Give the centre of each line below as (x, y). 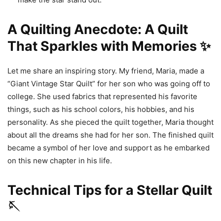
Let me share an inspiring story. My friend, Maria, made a (106, 71)
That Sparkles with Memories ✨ (109, 46)
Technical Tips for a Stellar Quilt (110, 190)
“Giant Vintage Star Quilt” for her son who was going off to (109, 84)
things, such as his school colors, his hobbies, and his (101, 109)
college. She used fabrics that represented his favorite (102, 96)
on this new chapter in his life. (60, 161)
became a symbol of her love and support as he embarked (109, 148)
